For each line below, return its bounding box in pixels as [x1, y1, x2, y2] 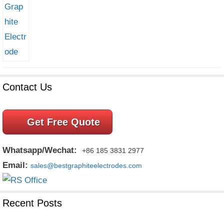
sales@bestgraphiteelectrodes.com [30, 162, 142, 169]
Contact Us [2, 81, 52, 92]
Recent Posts [2, 197, 62, 208]
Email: [2, 160, 30, 170]
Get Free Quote [27, 116, 100, 127]
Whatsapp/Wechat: [2, 145, 77, 155]
